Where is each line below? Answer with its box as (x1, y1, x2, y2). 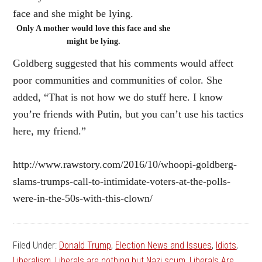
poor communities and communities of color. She (13, 74, 223, 86)
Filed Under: (13, 240, 60, 251)
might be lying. (66, 37, 120, 46)
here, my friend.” (13, 125, 87, 137)
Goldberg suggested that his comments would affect (13, 57, 234, 69)
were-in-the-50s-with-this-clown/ (13, 192, 153, 204)
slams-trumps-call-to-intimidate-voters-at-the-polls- (13, 175, 231, 187)
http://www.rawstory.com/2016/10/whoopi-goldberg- (13, 158, 237, 170)
